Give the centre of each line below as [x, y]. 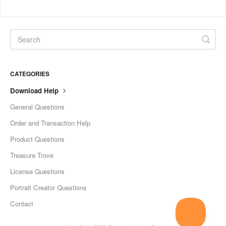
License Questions [37, 171]
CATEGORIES [30, 73]
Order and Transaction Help [50, 123]
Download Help [35, 90]
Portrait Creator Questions [48, 187]
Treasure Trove [32, 155]
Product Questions [37, 139]
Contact [22, 203]
